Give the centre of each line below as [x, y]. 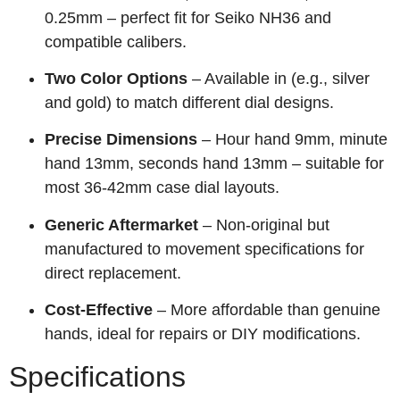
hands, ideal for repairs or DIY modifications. [203, 334]
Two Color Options [116, 79]
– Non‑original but [264, 225]
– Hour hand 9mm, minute [292, 140]
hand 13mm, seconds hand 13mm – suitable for [214, 164]
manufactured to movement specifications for [204, 249]
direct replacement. [113, 273]
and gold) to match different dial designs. [189, 103]
